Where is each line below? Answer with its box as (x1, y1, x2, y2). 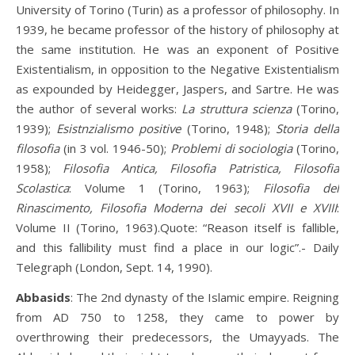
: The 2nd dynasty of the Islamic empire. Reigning (71, 289, 339, 305)
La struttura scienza (181, 101, 292, 116)
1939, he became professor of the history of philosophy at (16, 21, 339, 37)
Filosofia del (263, 180, 340, 196)
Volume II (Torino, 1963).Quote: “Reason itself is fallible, (16, 219, 339, 235)
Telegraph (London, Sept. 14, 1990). (16, 259, 212, 275)
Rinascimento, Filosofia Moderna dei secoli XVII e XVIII (16, 200, 337, 216)
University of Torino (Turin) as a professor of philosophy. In (16, 2, 339, 17)
